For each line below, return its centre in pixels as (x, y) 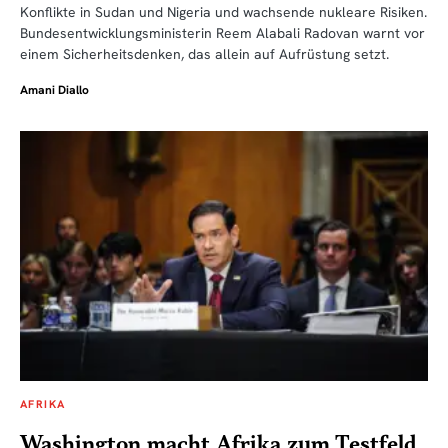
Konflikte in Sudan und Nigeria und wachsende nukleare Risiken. (223, 11)
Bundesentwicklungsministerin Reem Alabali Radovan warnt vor (222, 32)
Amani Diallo (54, 89)
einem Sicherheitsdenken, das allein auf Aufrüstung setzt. (204, 53)
